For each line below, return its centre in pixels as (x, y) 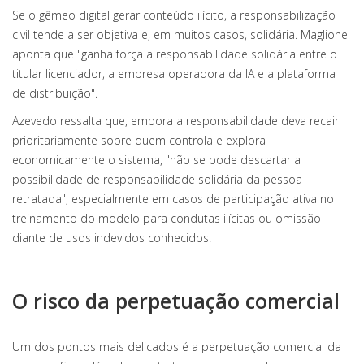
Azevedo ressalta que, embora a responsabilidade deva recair (175, 121)
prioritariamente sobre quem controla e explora (139, 140)
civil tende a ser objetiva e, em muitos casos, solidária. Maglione (180, 35)
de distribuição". (55, 93)
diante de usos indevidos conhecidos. (112, 238)
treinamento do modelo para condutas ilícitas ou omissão (167, 218)
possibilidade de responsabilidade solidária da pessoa (157, 179)
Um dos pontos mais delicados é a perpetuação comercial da (177, 347)
